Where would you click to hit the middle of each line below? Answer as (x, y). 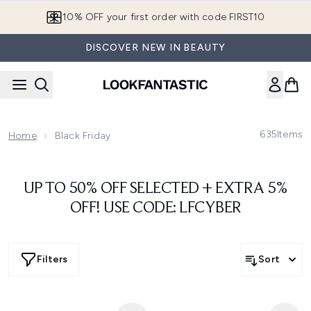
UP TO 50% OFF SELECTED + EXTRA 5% (155, 189)
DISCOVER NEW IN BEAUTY (155, 48)
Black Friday (83, 136)
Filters (52, 259)
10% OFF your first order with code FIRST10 (164, 17)
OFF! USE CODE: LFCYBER (155, 208)
